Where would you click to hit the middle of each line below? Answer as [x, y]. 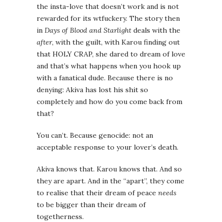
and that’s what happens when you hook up [109, 66]
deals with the [156, 30]
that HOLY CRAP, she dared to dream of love [111, 54]
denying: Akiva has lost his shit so [92, 90]
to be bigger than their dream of [91, 205]
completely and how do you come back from [110, 102]
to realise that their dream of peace [97, 193]
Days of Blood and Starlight [88, 30]
